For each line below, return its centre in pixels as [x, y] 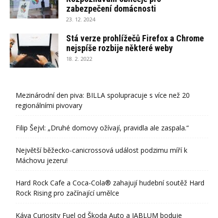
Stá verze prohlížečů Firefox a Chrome [135, 38]
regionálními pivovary [49, 106]
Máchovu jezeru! [42, 161]
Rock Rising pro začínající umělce [67, 193]
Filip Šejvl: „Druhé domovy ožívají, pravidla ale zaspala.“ [102, 128]
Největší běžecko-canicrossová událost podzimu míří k [101, 150]
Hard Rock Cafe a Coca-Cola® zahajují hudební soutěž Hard [110, 183]
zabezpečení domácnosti [111, 9]
